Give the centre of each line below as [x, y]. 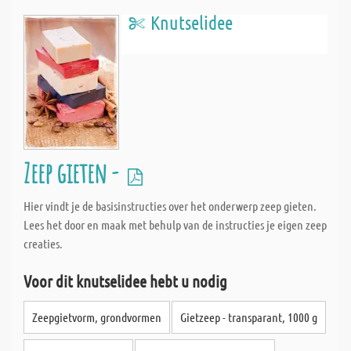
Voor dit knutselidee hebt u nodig [125, 281]
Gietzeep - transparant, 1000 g [249, 317]
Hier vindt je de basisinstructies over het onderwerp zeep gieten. [170, 206]
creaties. [43, 243]
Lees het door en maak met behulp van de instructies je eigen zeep [175, 224]
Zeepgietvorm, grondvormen [97, 317]
